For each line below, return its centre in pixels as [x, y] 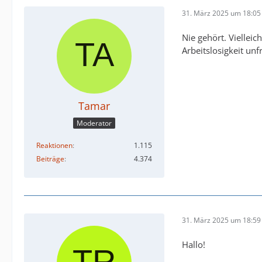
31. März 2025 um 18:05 [221, 13]
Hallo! [194, 245]
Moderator [94, 123]
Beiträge [50, 159]
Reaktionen [54, 146]
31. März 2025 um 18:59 [221, 220]
